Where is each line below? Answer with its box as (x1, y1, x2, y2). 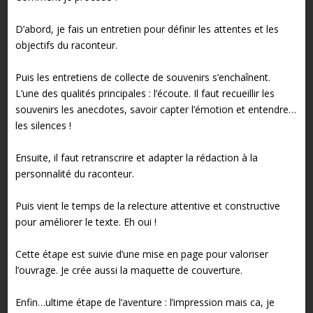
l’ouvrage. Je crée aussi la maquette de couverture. (15, 263, 242, 277)
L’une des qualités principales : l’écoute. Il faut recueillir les (15, 87, 275, 101)
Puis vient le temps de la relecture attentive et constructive (15, 199, 280, 213)
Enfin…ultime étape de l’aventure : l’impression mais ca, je (15, 296, 275, 310)
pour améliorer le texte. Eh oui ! (15, 215, 156, 229)
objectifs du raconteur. (15, 38, 117, 52)
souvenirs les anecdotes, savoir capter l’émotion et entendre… (15, 103, 296, 117)
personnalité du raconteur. (15, 167, 134, 181)
